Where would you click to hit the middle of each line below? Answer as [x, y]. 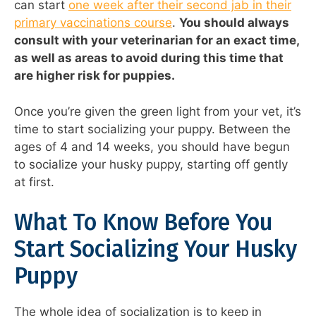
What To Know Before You [143, 223]
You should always [234, 23]
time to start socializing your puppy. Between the [152, 129]
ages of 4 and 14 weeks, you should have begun [152, 146]
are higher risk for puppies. [95, 76]
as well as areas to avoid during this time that [149, 58]
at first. [34, 182]
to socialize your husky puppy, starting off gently [151, 164]
